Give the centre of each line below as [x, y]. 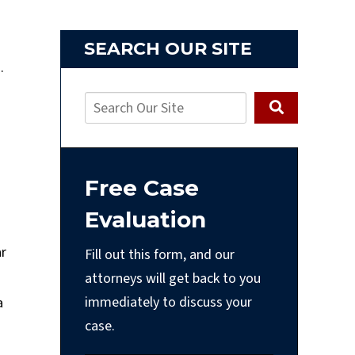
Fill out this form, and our [160, 254]
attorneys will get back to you [173, 278]
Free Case [142, 187]
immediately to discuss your [168, 302]
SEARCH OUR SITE [168, 48]
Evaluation [145, 219]
